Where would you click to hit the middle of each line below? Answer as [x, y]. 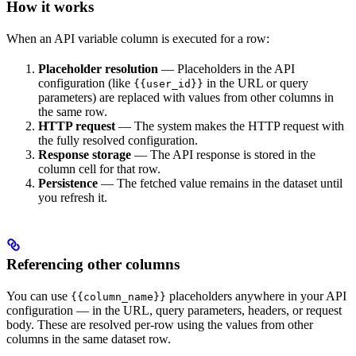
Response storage [85, 154]
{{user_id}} [168, 83]
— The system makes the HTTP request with [230, 126]
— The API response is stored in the [223, 154]
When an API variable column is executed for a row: [138, 38]
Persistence [68, 183]
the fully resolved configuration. [118, 140]
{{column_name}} [118, 296]
